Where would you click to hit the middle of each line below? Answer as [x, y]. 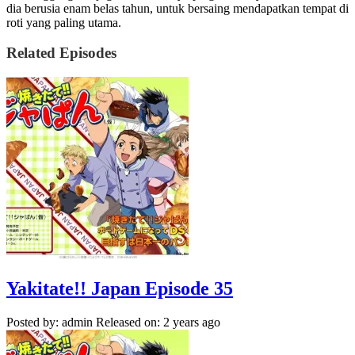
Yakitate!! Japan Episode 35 [120, 288]
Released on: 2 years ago [158, 322]
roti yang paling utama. [64, 22]
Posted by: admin [50, 322]
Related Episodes [61, 53]
